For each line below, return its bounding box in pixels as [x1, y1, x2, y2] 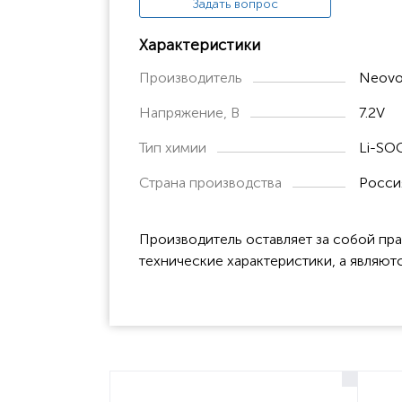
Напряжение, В [139, 103, 240, 121]
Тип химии [139, 138, 206, 156]
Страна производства [139, 173, 282, 191]
